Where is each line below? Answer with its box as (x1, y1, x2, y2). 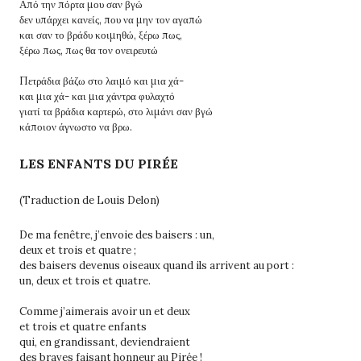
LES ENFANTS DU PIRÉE (19, 155, 178, 172)
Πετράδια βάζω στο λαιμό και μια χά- (19, 73, 184, 88)
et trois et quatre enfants (19, 319, 147, 334)
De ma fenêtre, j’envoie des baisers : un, (19, 227, 214, 242)
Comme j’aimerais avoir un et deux (19, 304, 190, 318)
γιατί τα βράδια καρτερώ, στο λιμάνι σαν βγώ (19, 104, 213, 118)
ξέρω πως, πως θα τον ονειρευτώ (19, 43, 158, 57)
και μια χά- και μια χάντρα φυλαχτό (19, 89, 175, 103)
